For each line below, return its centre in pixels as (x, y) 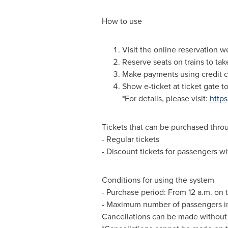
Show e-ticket (146, 86)
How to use (122, 21)
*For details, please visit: (166, 98)
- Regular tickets (130, 139)
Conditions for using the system (158, 180)
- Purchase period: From (145, 192)
